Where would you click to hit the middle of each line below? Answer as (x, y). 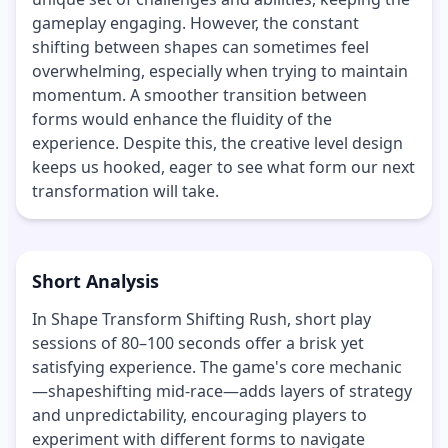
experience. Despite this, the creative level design (217, 143)
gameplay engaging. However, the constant (195, 23)
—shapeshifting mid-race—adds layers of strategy (222, 391)
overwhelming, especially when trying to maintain (220, 71)
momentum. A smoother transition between (199, 95)
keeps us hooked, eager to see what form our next (223, 167)
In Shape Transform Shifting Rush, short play (201, 319)
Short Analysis (95, 281)
